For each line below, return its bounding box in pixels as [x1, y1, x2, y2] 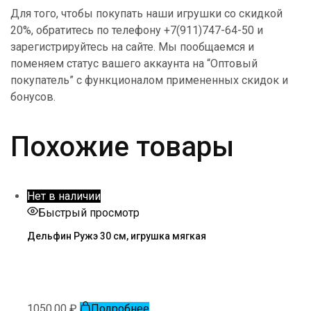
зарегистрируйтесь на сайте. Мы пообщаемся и [10, 40, 254, 53]
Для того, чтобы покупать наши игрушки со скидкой [10, 7, 283, 20]
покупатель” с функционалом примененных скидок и [10, 74, 288, 87]
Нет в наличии [27, 190, 101, 203]
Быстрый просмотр [38, 206, 140, 220]
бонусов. [10, 90, 56, 103]
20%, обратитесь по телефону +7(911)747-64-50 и [10, 24, 263, 37]
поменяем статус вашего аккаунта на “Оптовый [10, 57, 258, 70]
